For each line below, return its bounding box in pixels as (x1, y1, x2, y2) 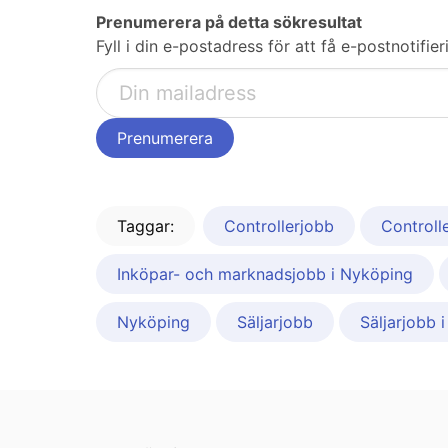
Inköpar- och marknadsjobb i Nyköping (117, 264, 413, 285)
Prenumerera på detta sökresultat (96, 12, 362, 33)
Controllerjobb (224, 216, 334, 237)
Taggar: (117, 216, 174, 237)
